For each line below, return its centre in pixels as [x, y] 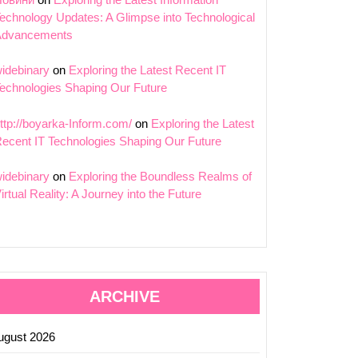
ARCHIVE [125, 296]
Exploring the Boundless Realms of [160, 176]
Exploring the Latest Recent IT [147, 70]
